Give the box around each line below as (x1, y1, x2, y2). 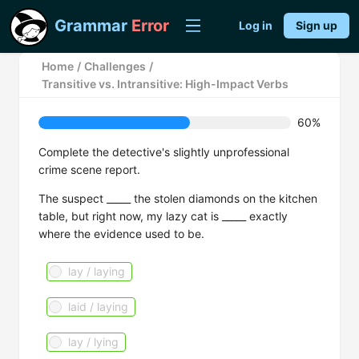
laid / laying (68, 300, 128, 313)
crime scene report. (38, 163, 140, 176)
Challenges (84, 58, 146, 73)
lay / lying (68, 335, 119, 349)
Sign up (296, 18, 337, 32)
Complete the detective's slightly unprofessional (38, 145, 289, 159)
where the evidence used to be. (38, 227, 204, 240)
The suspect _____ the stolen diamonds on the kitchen (38, 192, 317, 205)
